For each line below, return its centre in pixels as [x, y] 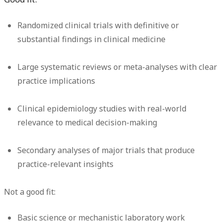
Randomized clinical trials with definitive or [98, 25]
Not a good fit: [30, 192]
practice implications [56, 81]
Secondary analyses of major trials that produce [106, 150]
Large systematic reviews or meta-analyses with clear [117, 67]
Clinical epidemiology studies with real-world [102, 108]
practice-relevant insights [66, 164]
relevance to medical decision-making [87, 122]
